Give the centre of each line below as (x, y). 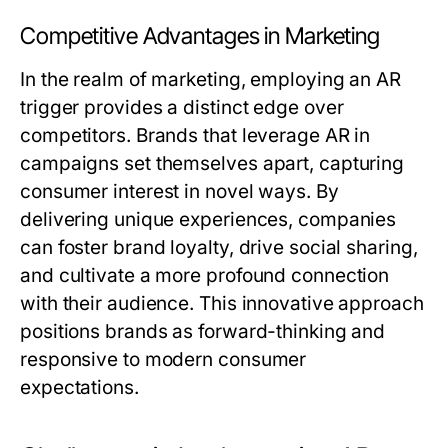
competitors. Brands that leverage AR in (195, 136)
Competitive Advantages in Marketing (200, 36)
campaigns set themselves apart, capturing (212, 164)
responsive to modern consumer (163, 360)
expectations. (79, 388)
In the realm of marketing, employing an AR (211, 80)
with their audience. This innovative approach (222, 304)
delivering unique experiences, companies (208, 220)
